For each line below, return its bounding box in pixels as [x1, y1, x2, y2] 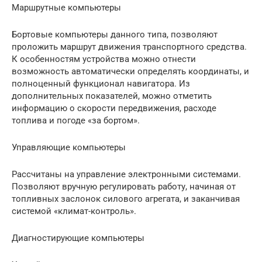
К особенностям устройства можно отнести [12, 53, 196, 64]
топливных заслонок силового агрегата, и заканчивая [12, 193, 240, 204]
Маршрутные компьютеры [12, 2, 121, 13]
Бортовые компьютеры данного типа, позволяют [12, 29, 218, 40]
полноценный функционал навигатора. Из [12, 78, 190, 89]
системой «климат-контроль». [12, 205, 136, 216]
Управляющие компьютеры [12, 142, 126, 153]
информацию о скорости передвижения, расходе [12, 102, 216, 113]
